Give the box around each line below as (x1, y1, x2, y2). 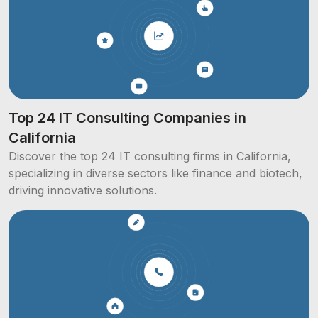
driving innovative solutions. (9, 183, 157, 198)
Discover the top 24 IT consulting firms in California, (9, 149, 291, 164)
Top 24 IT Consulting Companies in (9, 109, 246, 127)
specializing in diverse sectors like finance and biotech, (9, 166, 302, 181)
